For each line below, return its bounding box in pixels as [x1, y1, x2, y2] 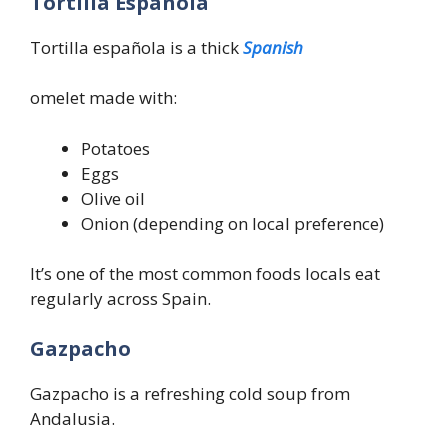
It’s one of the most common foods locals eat [30, 262, 380, 286]
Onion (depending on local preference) [81, 211, 384, 235]
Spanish [243, 35, 303, 59]
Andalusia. [30, 406, 115, 430]
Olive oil [81, 186, 145, 210]
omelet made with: [30, 86, 177, 110]
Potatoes [81, 136, 150, 160]
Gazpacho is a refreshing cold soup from [30, 381, 350, 405]
